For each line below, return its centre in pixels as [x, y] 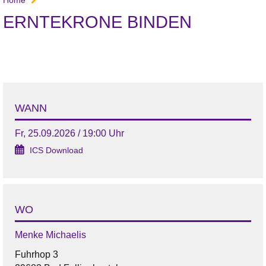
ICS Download [56, 150]
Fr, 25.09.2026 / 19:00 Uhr [69, 133]
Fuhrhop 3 [37, 254]
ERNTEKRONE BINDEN [97, 22]
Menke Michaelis [50, 235]
